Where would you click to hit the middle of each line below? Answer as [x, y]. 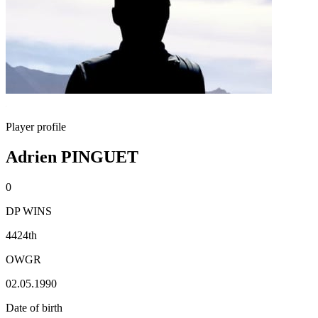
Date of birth [34, 307]
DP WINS [29, 211]
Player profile [36, 127]
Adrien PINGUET [72, 157]
